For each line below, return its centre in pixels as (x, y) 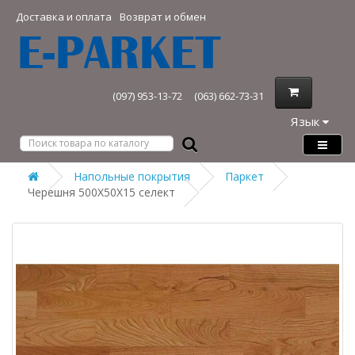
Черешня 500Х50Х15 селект (101, 192)
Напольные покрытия (132, 176)
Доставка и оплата (64, 17)
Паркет (244, 176)
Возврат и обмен (163, 17)
